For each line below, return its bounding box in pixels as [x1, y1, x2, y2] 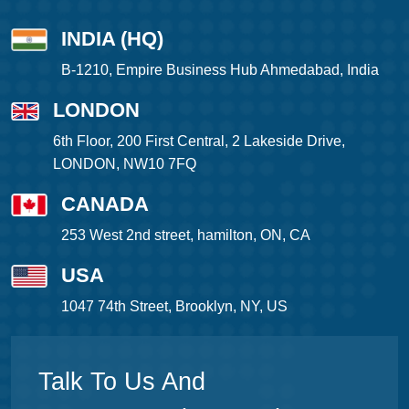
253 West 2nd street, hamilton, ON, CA [61, 227, 310, 244]
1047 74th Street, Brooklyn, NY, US [61, 299, 288, 315]
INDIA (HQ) [61, 27, 163, 51]
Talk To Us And [38, 368, 205, 396]
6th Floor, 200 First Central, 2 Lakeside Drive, [53, 133, 346, 150]
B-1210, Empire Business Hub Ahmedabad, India [61, 62, 379, 79]
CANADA [61, 193, 149, 216]
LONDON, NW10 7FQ [53, 156, 197, 173]
